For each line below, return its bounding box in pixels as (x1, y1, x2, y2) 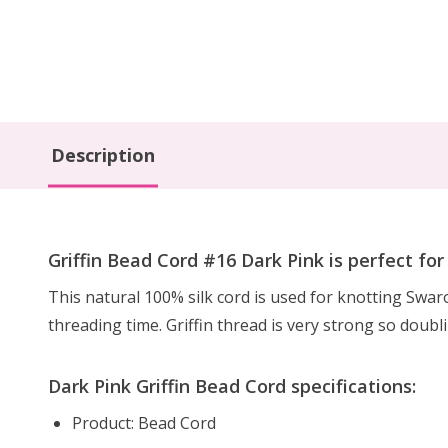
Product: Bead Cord (72, 411, 216, 434)
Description (51, 142, 155, 167)
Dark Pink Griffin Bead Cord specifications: (48, 373, 416, 398)
